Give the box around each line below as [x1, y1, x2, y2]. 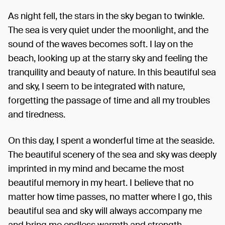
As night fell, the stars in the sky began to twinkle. [8, 10, 204, 22]
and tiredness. [8, 108, 65, 121]
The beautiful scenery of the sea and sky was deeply [8, 148, 216, 161]
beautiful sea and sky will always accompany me [8, 204, 202, 217]
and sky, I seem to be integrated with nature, [8, 80, 185, 92]
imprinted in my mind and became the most [8, 162, 184, 175]
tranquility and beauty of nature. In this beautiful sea [8, 66, 216, 78]
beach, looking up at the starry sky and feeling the [8, 52, 207, 64]
